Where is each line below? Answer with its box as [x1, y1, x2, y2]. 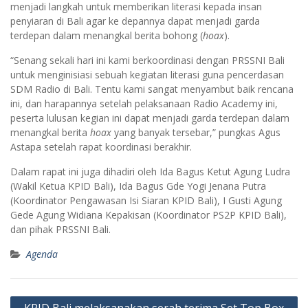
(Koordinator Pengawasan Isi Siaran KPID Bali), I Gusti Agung [10, 193, 282, 207]
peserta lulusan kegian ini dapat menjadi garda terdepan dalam [10, 111, 289, 124]
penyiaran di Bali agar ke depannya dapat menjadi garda [10, 14, 260, 27]
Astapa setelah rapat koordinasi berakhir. [10, 140, 192, 153]
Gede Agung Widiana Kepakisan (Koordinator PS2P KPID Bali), [10, 208, 287, 221]
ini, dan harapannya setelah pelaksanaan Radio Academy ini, [10, 96, 278, 110]
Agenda [26, 247, 58, 261]
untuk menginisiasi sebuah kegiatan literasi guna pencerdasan [10, 67, 284, 81]
